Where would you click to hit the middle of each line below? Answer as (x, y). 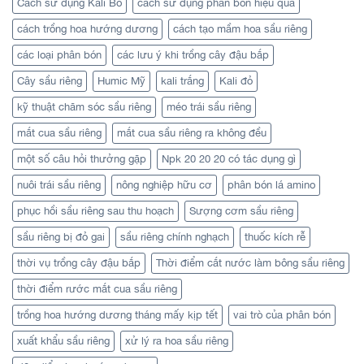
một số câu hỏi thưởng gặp (82, 159)
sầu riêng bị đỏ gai (61, 237)
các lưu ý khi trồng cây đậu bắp (193, 55)
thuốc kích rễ (275, 237)
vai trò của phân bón (282, 315)
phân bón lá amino (271, 185)
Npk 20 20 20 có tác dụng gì (229, 159)
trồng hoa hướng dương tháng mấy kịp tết (117, 315)
